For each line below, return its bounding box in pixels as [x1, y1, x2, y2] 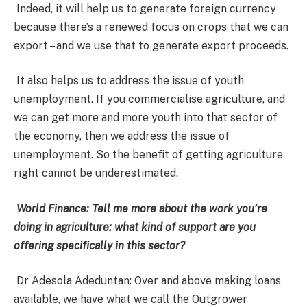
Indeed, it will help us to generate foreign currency [14, 1, 276, 15]
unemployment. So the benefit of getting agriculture [14, 148, 283, 162]
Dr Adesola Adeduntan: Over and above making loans [14, 274, 281, 288]
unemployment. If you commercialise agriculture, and [14, 93, 285, 106]
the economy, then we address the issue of [14, 130, 230, 143]
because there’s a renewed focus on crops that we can [14, 20, 288, 34]
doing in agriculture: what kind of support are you [14, 220, 256, 234]
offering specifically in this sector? [14, 238, 185, 252]
